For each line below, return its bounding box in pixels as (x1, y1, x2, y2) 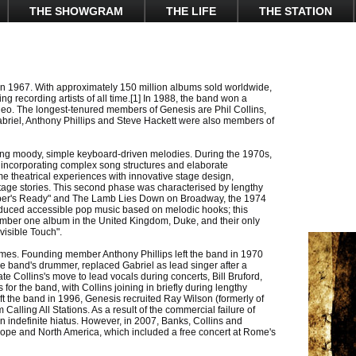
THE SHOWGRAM (29, 5, 123, 17)
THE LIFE (165, 5, 216, 17)
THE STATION (258, 5, 332, 17)
